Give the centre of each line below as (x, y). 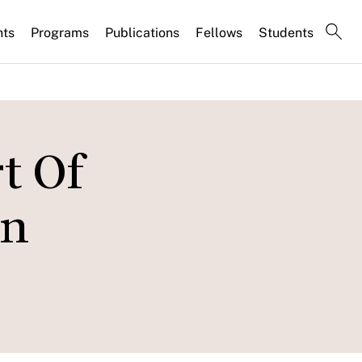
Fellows (219, 32)
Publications (142, 32)
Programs (60, 32)
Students (286, 32)
